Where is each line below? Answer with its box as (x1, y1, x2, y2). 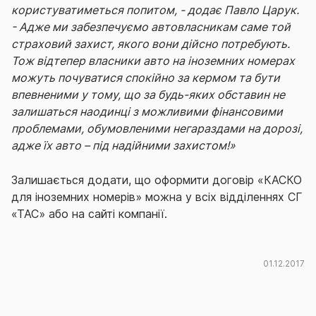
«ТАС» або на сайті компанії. (11, 207, 167, 221)
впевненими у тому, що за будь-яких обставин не (11, 87, 285, 102)
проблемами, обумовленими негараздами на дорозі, (11, 121, 303, 136)
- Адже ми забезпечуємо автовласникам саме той (11, 20, 291, 35)
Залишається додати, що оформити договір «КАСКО (11, 173, 302, 188)
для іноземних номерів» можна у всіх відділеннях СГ (11, 190, 302, 205)
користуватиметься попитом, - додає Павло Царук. (11, 3, 299, 18)
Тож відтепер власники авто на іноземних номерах (11, 54, 295, 68)
